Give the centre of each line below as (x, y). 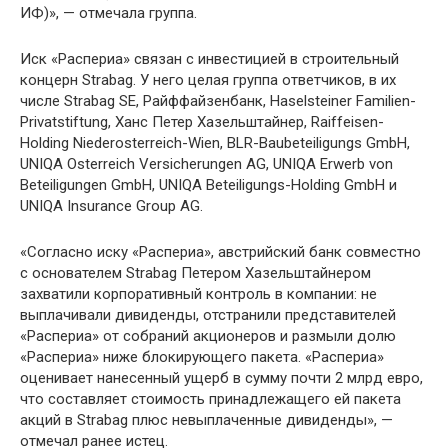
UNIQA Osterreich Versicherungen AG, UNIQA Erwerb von (206, 164)
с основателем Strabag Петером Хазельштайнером (195, 273)
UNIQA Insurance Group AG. (111, 206)
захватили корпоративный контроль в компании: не (198, 294)
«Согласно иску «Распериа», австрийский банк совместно (220, 252)
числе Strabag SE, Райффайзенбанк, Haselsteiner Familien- (218, 101)
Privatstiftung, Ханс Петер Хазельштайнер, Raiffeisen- (202, 122)
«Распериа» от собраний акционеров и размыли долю (208, 336)
